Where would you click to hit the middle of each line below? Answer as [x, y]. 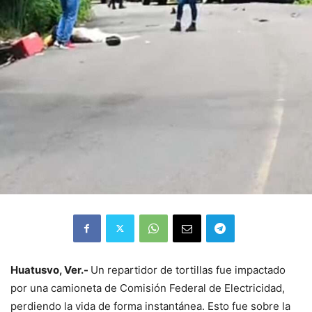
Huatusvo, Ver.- [50, 270]
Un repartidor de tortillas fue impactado [188, 270]
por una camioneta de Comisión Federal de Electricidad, [148, 288]
